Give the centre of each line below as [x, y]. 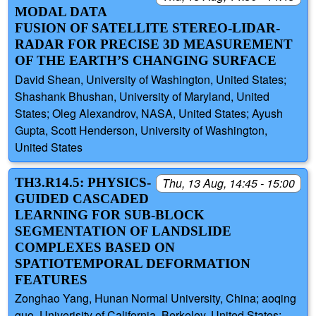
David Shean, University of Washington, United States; [151, 79]
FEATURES [51, 279]
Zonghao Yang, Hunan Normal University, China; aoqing [156, 298]
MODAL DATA [61, 12]
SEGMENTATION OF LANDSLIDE [123, 231]
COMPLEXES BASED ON [95, 247]
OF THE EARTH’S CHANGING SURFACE [146, 61]
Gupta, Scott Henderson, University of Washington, [141, 130]
